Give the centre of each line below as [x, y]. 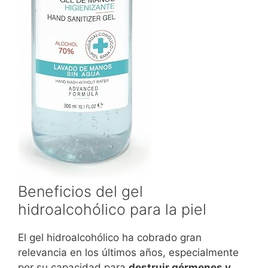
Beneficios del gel [80, 191]
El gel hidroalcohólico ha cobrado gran [110, 237]
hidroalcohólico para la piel [112, 209]
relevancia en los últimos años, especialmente [128, 252]
